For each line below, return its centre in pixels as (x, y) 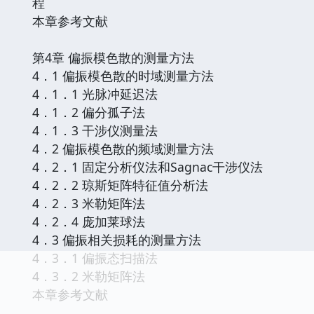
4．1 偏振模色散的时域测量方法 (123, 75)
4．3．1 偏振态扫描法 (95, 258)
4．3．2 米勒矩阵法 (89, 276)
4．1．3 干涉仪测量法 (95, 130)
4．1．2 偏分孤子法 (89, 112)
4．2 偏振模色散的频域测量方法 (123, 148)
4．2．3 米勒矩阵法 (89, 203)
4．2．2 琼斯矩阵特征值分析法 (120, 185)
